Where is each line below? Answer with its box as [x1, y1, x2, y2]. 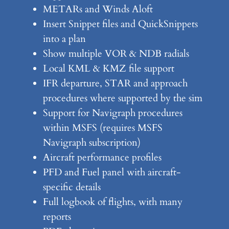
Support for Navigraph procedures [42, 106, 182, 120]
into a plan [42, 32, 86, 46]
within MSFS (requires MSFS [42, 121, 163, 135]
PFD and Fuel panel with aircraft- [42, 166, 180, 179]
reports [42, 210, 71, 224]
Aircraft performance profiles [42, 151, 162, 165]
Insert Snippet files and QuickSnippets [42, 17, 198, 31]
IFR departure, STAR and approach [42, 77, 188, 90]
